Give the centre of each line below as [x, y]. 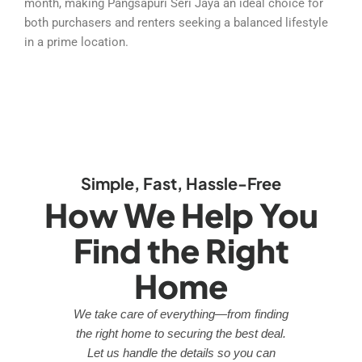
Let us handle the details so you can [181, 352]
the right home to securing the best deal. [181, 333]
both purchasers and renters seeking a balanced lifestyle [176, 22]
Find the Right [181, 250]
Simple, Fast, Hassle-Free [181, 183]
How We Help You [181, 214]
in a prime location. [76, 42]
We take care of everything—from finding [181, 314]
